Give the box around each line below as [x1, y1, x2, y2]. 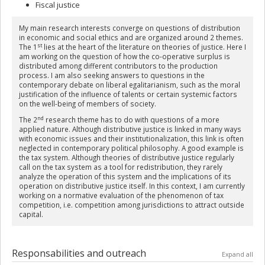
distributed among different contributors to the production [18, 61, 218, 71]
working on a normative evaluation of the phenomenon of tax [18, 190, 224, 201]
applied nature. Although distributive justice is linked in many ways [18, 124, 241, 134]
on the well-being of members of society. [18, 99, 156, 109]
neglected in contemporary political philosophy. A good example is [18, 143, 244, 153]
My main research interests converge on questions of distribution [18, 23, 240, 33]
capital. [18, 209, 43, 219]
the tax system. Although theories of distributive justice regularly [18, 153, 234, 163]
